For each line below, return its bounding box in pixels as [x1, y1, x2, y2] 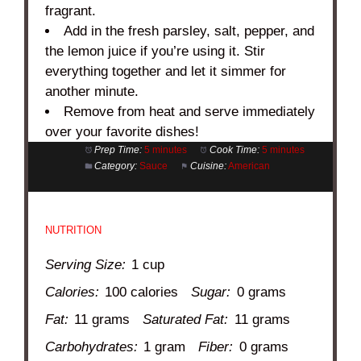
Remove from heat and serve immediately [64, 104, 316, 120]
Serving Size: [45, 257, 127, 273]
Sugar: [191, 284, 231, 301]
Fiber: [198, 339, 234, 355]
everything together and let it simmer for [45, 64, 287, 80]
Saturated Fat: [143, 312, 229, 328]
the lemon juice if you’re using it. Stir [45, 44, 266, 60]
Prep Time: [93, 144, 142, 156]
